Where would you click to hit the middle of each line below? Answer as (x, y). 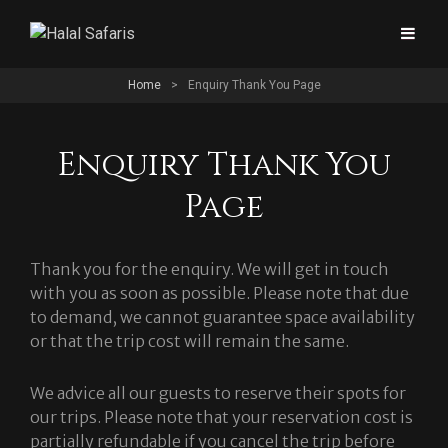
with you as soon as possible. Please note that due (219, 293)
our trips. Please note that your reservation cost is (221, 417)
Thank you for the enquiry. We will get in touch (209, 269)
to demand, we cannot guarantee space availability (222, 317)
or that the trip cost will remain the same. (189, 341)
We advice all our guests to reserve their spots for (218, 393)
